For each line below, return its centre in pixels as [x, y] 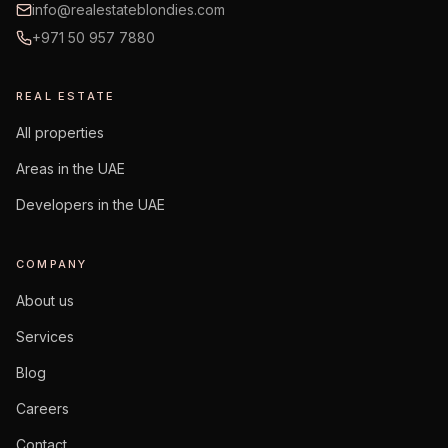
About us [45, 300]
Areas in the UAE [70, 168]
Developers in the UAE [90, 204]
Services [45, 336]
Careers [42, 408]
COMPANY [52, 264]
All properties [60, 132]
